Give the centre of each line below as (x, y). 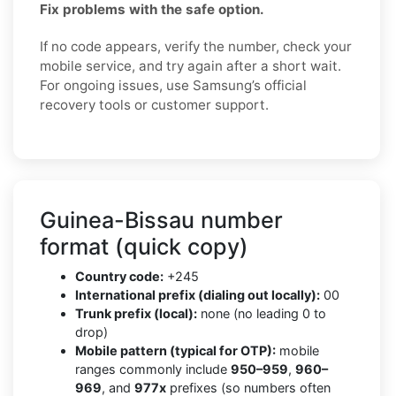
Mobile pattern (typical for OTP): (175, 350)
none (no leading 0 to (262, 313)
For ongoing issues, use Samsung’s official (173, 85)
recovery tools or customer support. (154, 104)
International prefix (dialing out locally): (198, 294)
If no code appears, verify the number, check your (196, 46)
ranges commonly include (153, 369)
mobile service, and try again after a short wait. (190, 65)
